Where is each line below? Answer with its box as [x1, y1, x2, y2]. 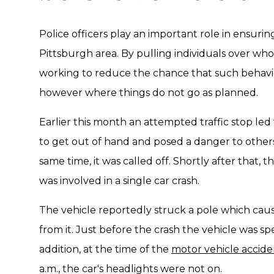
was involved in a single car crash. [39, 175, 199, 187]
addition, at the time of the [39, 243, 171, 255]
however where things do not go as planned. [39, 87, 258, 98]
